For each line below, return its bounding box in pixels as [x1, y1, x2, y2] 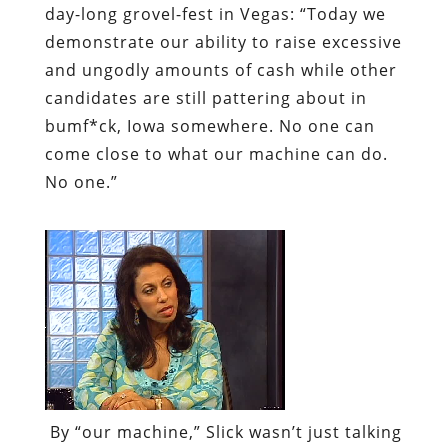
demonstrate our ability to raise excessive [44, 30, 402, 53]
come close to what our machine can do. [44, 142, 388, 165]
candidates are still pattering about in [44, 86, 367, 109]
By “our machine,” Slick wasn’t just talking [44, 420, 402, 443]
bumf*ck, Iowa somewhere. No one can [44, 114, 375, 137]
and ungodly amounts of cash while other [44, 58, 397, 81]
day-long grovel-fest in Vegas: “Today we [44, 2, 386, 25]
